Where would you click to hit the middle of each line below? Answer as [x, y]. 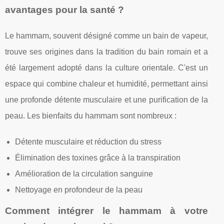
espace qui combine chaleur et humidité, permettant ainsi [106, 83]
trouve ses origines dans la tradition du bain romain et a [106, 51]
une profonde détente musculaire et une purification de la [106, 99]
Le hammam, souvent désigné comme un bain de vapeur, [106, 35]
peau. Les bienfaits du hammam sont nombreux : [91, 115]
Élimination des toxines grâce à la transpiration [98, 157]
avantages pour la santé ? [64, 9]
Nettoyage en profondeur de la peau [79, 189]
